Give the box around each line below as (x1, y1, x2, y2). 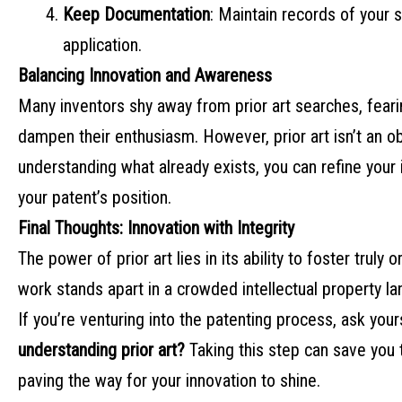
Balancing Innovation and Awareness (18, 65, 272, 87)
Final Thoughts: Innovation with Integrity (18, 217, 294, 240)
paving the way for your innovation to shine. (18, 370, 320, 392)
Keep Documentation (63, 4, 210, 26)
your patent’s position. (18, 187, 171, 209)
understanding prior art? (18, 339, 185, 362)
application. (63, 34, 142, 57)
